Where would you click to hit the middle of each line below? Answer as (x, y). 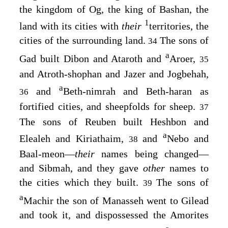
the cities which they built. (81, 182)
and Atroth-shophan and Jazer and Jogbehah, (114, 74)
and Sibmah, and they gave (81, 168)
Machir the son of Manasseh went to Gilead (116, 200)
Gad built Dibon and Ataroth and (93, 58)
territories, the (179, 26)
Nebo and (188, 139)
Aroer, (185, 58)
